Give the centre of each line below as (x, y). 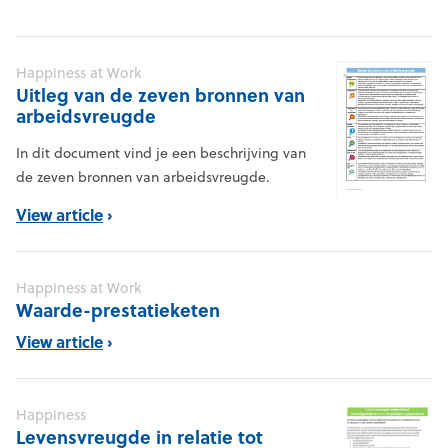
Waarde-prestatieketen (118, 310)
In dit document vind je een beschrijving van (161, 153)
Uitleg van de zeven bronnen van (160, 95)
